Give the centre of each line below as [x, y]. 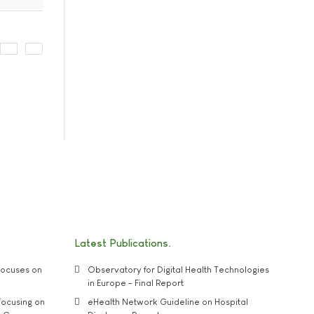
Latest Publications [121, 243]
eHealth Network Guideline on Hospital [168, 301]
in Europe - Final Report [136, 283]
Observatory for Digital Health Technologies [178, 270]
